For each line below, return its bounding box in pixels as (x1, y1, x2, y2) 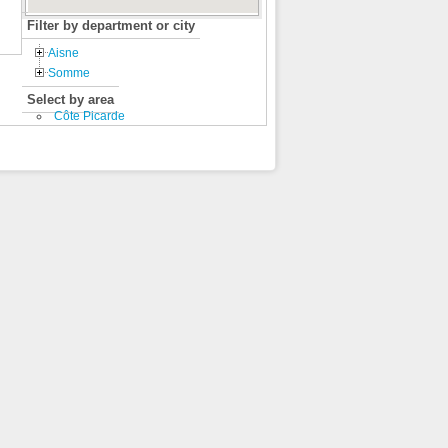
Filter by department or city (27, 18, 195, 33)
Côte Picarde (54, 109, 125, 123)
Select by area (27, 92, 114, 107)
